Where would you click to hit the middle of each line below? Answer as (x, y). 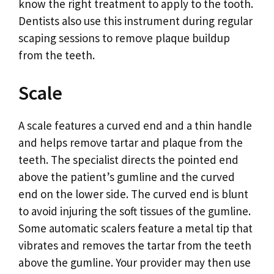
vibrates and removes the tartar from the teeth (135, 245)
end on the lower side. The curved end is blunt (133, 194)
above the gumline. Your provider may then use (135, 262)
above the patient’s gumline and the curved (127, 176)
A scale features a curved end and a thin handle (135, 125)
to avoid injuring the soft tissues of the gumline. (135, 211)
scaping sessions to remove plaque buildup (124, 38)
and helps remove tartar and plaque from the (131, 142)
